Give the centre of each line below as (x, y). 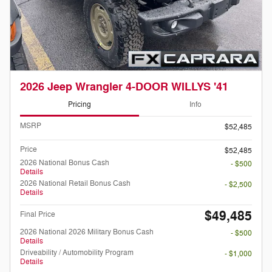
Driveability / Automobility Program (77, 252)
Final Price (38, 214)
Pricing (80, 105)
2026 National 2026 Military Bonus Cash (87, 232)
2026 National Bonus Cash (65, 162)
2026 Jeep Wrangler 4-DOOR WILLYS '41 (124, 87)
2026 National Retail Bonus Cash (75, 183)
